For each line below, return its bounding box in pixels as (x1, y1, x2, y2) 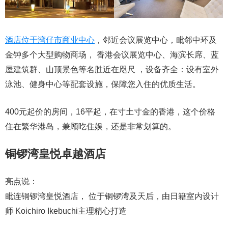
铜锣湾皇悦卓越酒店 (5, 148, 106, 161)
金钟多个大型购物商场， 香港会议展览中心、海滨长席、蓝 (5, 50, 219, 60)
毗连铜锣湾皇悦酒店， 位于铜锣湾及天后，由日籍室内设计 (5, 192, 219, 201)
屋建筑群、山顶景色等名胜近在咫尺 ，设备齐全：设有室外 (5, 65, 219, 74)
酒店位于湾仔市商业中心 (5, 36, 95, 45)
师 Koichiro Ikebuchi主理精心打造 (5, 207, 127, 216)
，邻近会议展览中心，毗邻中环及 (95, 36, 217, 45)
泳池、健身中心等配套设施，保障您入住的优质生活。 (5, 80, 201, 89)
